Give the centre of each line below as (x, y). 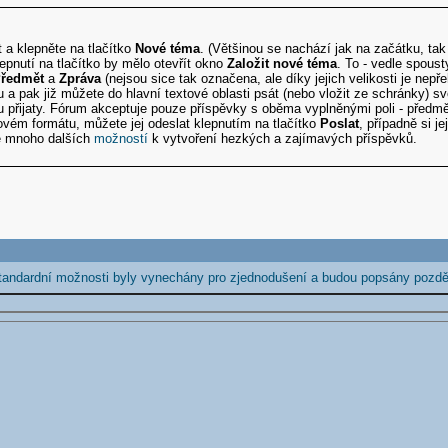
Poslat (340, 124)
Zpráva (80, 79)
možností (121, 139)
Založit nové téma (282, 64)
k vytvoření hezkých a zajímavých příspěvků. (283, 139)
